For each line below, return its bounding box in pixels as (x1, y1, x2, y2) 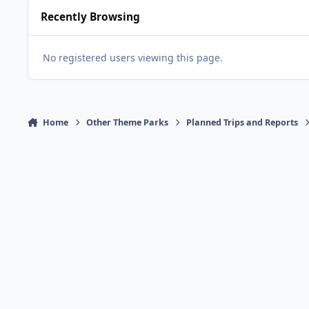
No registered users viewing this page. (43, 51, 223, 65)
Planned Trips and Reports (186, 117, 299, 129)
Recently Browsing (41, 9, 141, 24)
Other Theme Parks (86, 117, 169, 129)
